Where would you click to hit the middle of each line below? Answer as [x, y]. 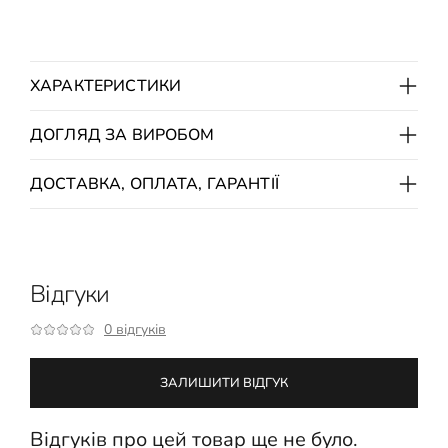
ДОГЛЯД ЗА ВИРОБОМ [122, 134]
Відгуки [70, 293]
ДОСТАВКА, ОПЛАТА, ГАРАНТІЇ [154, 183]
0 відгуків [135, 329]
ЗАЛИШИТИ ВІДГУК [224, 382]
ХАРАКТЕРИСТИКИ [106, 85]
